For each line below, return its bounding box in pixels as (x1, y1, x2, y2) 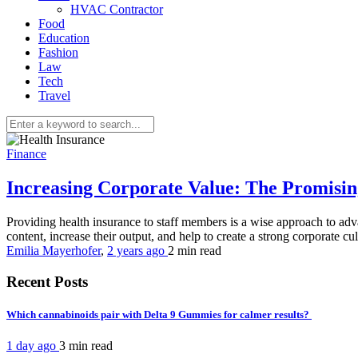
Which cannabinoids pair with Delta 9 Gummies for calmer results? (6, 308, 312, 320)
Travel (38, 89, 70, 102)
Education (38, 31, 89, 45)
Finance (6, 147, 46, 161)
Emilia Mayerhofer (6, 243, 101, 257)
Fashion (38, 46, 78, 59)
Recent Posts (6, 272, 88, 290)
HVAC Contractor (70, 2, 163, 16)
